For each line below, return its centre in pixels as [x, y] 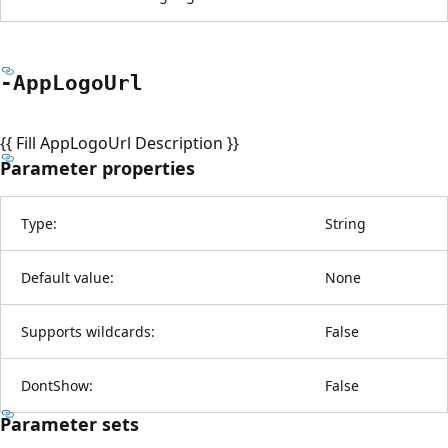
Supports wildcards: [88, 331]
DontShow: [57, 385]
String [345, 223]
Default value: [67, 277]
